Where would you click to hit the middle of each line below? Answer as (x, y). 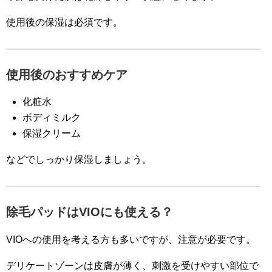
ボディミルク (52, 118)
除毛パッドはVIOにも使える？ (90, 212)
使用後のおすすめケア (67, 75)
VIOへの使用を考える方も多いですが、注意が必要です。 (131, 240)
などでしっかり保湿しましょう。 (79, 160)
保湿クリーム (52, 134)
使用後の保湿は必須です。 (64, 22)
